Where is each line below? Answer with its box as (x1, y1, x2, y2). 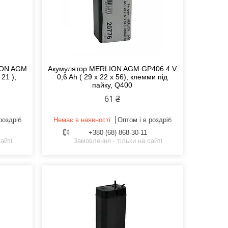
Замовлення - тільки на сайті (73, 137, 162, 145)
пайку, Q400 (92, 81, 133, 90)
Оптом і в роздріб (117, 116, 172, 124)
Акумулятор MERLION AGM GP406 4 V (48, 65, 177, 73)
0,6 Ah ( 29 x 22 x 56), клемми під (57, 73, 168, 81)
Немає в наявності (53, 116, 110, 124)
